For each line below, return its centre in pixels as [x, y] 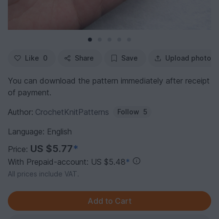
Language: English [40, 132]
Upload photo [188, 58]
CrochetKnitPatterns [72, 112]
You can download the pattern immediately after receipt [109, 81]
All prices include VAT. [44, 174]
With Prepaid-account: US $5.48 [67, 162]
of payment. [30, 93]
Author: [21, 112]
